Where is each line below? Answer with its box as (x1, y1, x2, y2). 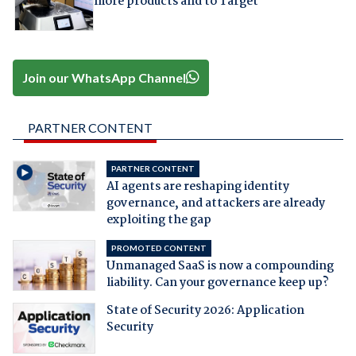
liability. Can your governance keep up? (106, 273, 329, 293)
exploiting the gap (106, 211, 211, 230)
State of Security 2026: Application (106, 301, 304, 321)
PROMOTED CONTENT (110, 243, 207, 253)
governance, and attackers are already (106, 194, 325, 214)
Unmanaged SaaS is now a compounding (106, 257, 334, 277)
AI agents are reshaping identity (106, 177, 289, 197)
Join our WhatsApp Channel (22, 69, 187, 85)
